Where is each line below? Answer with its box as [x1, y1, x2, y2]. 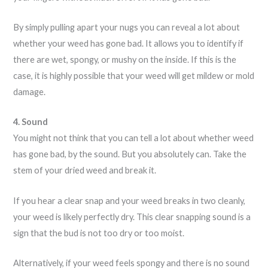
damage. [13, 86, 48, 97]
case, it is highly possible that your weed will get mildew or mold [13, 70, 255, 81]
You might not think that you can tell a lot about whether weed [13, 133, 254, 144]
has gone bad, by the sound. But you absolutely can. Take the [13, 149, 247, 160]
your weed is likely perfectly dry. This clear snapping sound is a [13, 211, 251, 222]
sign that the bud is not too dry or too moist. [13, 227, 187, 238]
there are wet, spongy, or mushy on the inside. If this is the [13, 54, 237, 65]
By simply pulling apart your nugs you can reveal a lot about [13, 22, 240, 32]
